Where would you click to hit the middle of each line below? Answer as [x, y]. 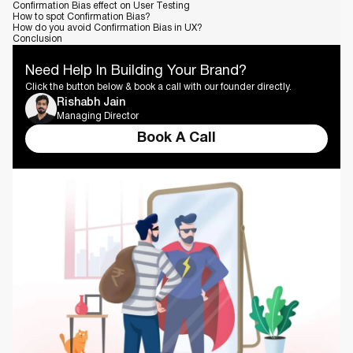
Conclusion [37, 39]
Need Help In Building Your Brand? [136, 71]
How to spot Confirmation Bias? [82, 17]
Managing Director [98, 116]
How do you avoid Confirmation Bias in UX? [108, 28]
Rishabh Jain [91, 102]
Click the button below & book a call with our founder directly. [158, 87]
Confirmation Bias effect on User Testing [101, 6]
